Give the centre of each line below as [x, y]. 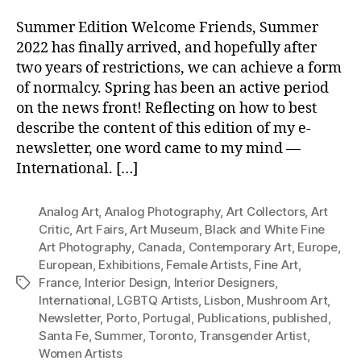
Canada [160, 247]
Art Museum [164, 229]
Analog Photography [162, 212]
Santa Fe [64, 336]
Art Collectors [266, 212]
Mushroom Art [287, 300]
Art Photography [85, 247]
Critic [54, 229]
